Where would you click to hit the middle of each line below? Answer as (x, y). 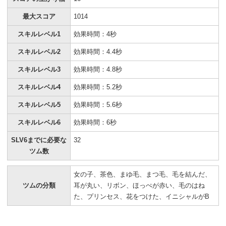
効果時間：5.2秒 (98, 87)
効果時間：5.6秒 (98, 104)
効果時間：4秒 (95, 34)
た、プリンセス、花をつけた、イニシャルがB (142, 196)
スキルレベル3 (39, 69)
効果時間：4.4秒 (98, 51)
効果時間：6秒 (95, 122)
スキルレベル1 (39, 34)
